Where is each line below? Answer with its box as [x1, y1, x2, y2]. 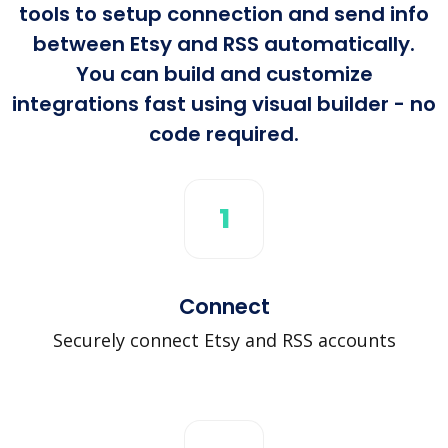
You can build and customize [75, 59, 373, 88]
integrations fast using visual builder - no [12, 89, 436, 118]
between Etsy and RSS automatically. [33, 29, 415, 58]
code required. [149, 119, 299, 148]
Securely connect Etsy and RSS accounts [52, 327, 396, 352]
